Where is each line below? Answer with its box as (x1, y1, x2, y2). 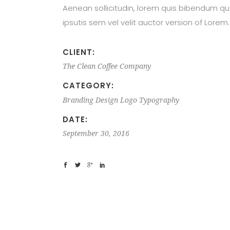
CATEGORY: (63, 80, 114, 91)
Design (95, 95, 118, 104)
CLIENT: (63, 47, 95, 57)
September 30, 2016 (63, 129, 129, 138)
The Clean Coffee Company (63, 62, 151, 71)
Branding (63, 95, 93, 104)
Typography (139, 95, 179, 104)
